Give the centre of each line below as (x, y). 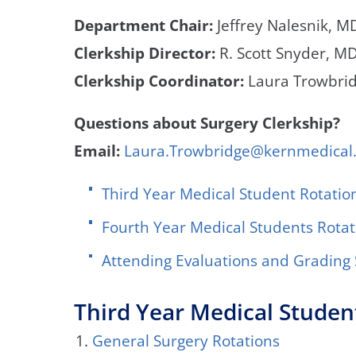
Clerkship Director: (145, 52)
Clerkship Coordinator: (159, 80)
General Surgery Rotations (186, 341)
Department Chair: (144, 25)
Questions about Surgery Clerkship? (207, 123)
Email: (97, 151)
